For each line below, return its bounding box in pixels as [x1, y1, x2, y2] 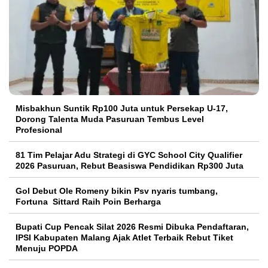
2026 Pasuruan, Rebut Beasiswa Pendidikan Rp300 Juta [16, 161, 243, 171]
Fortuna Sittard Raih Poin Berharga [16, 197, 161, 207]
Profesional [16, 125, 62, 135]
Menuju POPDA [16, 243, 78, 254]
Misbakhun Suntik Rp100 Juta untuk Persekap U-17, [16, 103, 228, 114]
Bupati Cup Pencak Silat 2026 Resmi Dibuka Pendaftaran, [16, 222, 249, 232]
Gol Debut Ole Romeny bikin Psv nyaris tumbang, [16, 186, 218, 196]
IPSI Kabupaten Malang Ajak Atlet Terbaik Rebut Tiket [16, 233, 233, 243]
